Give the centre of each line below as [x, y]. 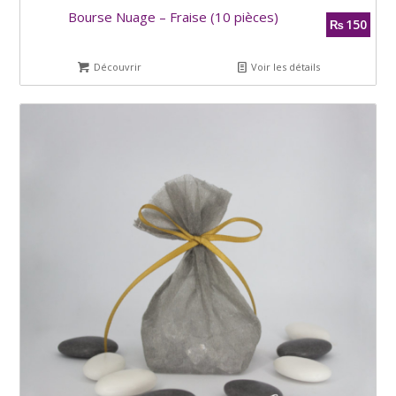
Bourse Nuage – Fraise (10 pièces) [173, 17]
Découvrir [117, 67]
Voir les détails [285, 67]
